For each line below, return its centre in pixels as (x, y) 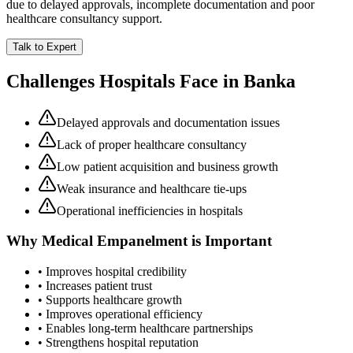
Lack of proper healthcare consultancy (152, 144)
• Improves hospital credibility (112, 272)
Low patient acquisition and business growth (167, 166)
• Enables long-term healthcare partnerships (145, 329)
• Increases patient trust (95, 286)
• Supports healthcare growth (110, 300)
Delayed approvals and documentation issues (168, 122)
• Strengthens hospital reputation (118, 343)
